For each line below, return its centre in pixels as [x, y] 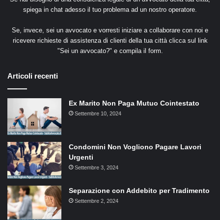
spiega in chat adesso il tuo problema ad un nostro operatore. [110, 10]
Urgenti [81, 157]
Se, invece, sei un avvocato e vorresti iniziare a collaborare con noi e [110, 30]
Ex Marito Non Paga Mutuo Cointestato [134, 103]
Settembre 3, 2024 [96, 168]
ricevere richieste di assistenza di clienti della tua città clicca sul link [110, 41]
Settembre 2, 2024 [96, 201]
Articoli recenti [33, 76]
